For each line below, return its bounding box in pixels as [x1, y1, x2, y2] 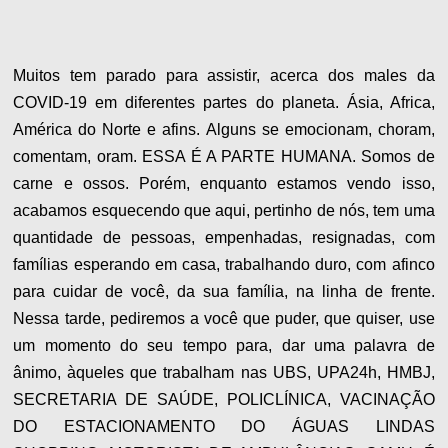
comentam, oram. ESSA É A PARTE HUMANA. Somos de [13, 148, 435, 166]
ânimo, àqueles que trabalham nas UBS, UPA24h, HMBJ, [13, 364, 435, 382]
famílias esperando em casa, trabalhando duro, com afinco [13, 256, 435, 274]
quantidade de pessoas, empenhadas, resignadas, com [13, 229, 435, 247]
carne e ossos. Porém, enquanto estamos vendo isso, [13, 175, 435, 193]
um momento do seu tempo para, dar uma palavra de [13, 337, 435, 355]
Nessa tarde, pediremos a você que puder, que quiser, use [13, 310, 435, 328]
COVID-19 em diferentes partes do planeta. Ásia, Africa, [13, 94, 435, 112]
